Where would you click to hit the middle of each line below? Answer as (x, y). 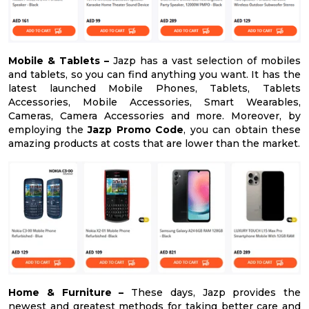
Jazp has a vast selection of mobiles (205, 61)
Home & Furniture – (66, 292)
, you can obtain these (242, 130)
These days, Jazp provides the (212, 292)
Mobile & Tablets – (59, 61)
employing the (48, 130)
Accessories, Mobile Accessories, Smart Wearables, (154, 102)
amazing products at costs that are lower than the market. (154, 144)
